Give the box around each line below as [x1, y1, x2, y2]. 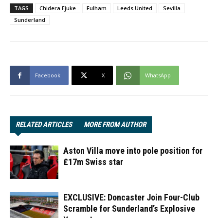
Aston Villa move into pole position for [63, 145, 202, 156]
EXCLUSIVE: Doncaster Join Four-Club [63, 192, 200, 202]
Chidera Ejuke [39, 4, 76, 12]
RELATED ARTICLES [16, 120, 72, 129]
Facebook [35, 71, 60, 79]
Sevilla [163, 4, 181, 12]
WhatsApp [145, 71, 171, 79]
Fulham [87, 4, 107, 12]
